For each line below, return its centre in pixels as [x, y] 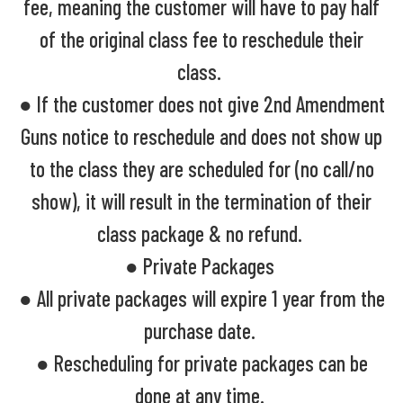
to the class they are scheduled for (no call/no [201, 168]
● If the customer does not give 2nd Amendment [201, 103]
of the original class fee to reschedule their [201, 39]
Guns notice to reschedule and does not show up [201, 136]
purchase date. [201, 330]
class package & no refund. [201, 233]
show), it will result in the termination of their [201, 201]
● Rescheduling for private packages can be [201, 363]
